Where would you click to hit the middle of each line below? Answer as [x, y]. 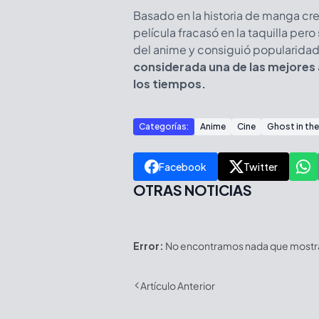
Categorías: [164, 126]
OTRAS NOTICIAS [193, 189]
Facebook [183, 166]
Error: [148, 245]
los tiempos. [169, 83]
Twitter [261, 166]
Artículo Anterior [178, 285]
